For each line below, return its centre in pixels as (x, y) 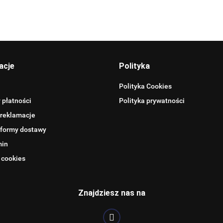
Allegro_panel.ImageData (111, 46)
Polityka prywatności (152, 101)
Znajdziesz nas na (111, 193)
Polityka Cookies (145, 86)
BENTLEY (111, 165)
